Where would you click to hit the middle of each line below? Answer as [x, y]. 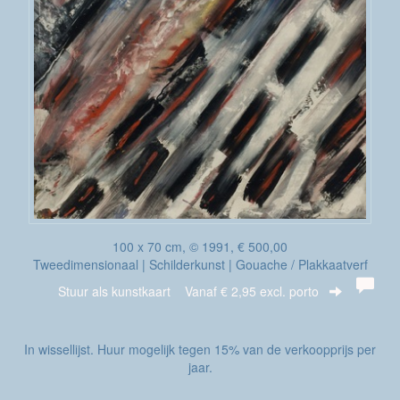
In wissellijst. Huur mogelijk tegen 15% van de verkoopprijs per [200, 349]
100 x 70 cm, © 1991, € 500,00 [200, 246]
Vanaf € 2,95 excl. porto [252, 291]
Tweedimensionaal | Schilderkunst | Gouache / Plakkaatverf [200, 264]
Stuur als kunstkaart [121, 291]
